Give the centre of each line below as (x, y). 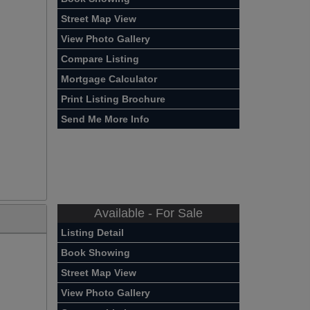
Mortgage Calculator (109, 79)
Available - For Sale (149, 213)
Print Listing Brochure (113, 99)
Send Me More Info (106, 119)
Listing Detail (93, 232)
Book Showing (96, 252)
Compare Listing (100, 58)
